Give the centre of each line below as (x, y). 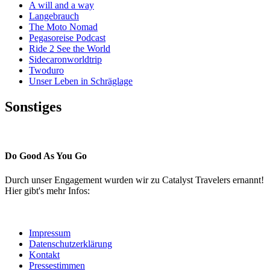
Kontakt (44, 254)
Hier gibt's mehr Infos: (47, 190)
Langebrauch (54, 16)
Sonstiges (33, 107)
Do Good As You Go (46, 156)
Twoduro (46, 71)
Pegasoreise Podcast (67, 38)
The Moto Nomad (63, 27)
